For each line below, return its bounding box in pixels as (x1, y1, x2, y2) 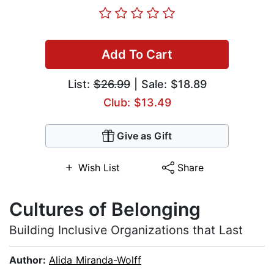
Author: (9, 254, 49, 267)
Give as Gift (117, 130, 172, 143)
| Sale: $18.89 (130, 78, 207, 91)
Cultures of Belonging (9, 198, 201, 221)
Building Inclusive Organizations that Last (9, 223, 243, 238)
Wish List (78, 161, 120, 174)
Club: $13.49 (103, 96, 171, 109)
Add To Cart (102, 47, 172, 62)
